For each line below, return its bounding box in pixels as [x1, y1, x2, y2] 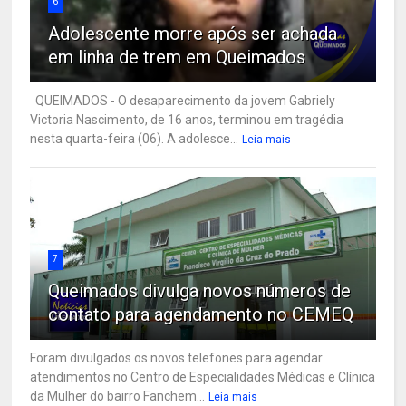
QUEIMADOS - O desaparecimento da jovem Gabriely [30, 92, 336, 108]
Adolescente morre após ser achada [48, 22, 338, 44]
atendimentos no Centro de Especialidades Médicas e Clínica [30, 369, 376, 384]
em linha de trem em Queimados [48, 45, 306, 68]
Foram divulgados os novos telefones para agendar [30, 350, 324, 365]
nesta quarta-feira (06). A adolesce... [30, 130, 239, 146]
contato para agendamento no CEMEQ [48, 303, 354, 325]
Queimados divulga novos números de [48, 279, 352, 302]
